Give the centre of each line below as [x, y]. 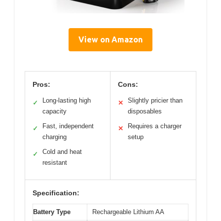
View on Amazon [110, 40]
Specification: [56, 193]
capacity [55, 111]
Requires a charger [155, 126]
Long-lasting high [67, 101]
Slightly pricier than [155, 101]
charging [55, 137]
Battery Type [52, 212]
